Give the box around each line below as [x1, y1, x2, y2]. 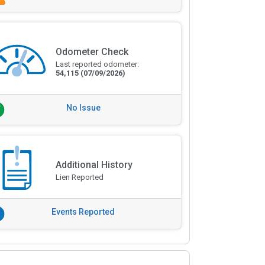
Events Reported [51, 207, 115, 216]
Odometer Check [55, 46, 128, 58]
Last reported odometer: [55, 60, 139, 69]
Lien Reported [55, 173, 104, 182]
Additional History [55, 159, 132, 170]
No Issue [66, 103, 101, 113]
